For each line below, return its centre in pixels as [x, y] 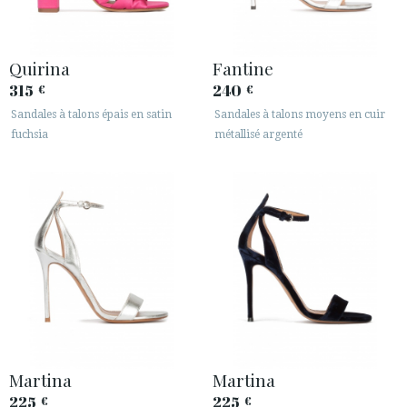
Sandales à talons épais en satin [91, 115]
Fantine [243, 69]
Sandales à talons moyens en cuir [300, 115]
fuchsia [30, 135]
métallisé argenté [258, 135]
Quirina [40, 69]
